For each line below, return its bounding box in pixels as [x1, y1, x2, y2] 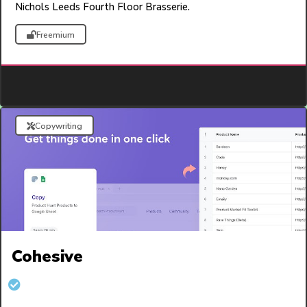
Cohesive [12, 245, 83, 268]
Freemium [36, 29, 75, 41]
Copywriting [35, 121, 82, 132]
